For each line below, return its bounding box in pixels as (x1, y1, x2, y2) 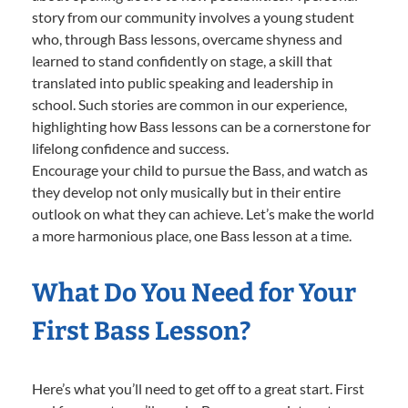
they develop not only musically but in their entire (32, 182, 341, 200)
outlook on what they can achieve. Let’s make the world (32, 204, 374, 222)
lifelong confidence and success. (32, 138, 229, 157)
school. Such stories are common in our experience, (32, 95, 347, 113)
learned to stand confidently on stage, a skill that (32, 51, 332, 69)
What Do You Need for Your (32, 277, 356, 308)
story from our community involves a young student (32, 7, 354, 25)
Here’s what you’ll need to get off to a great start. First (32, 379, 364, 397)
